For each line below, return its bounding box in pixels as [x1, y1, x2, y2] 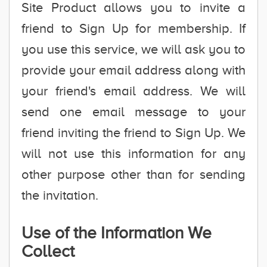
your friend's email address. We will [21, 83, 246, 98]
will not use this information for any [21, 146, 246, 161]
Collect [21, 242, 74, 260]
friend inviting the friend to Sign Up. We [21, 125, 246, 140]
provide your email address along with [21, 63, 246, 77]
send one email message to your [21, 104, 246, 119]
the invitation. [21, 188, 98, 203]
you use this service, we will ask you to [21, 42, 246, 57]
